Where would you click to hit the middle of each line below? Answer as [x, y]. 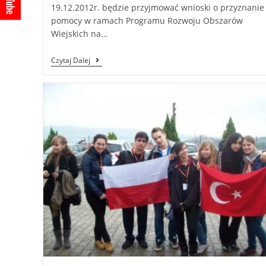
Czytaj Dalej [70, 60]
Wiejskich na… [79, 34]
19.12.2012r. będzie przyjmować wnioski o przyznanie [157, 7]
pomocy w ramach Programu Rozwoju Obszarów [147, 20]
